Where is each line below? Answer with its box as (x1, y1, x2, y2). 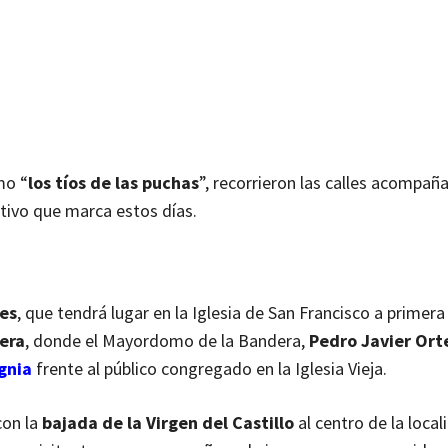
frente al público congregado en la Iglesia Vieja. (32, 357, 387, 381)
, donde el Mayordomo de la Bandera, (25, 329, 309, 353)
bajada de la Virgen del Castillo (42, 411, 294, 435)
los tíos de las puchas (28, 171, 199, 195)
